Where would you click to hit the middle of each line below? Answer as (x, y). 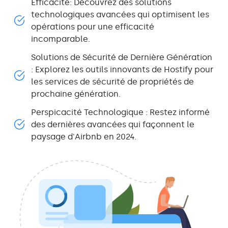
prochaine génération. (76, 94)
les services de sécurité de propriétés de (112, 81)
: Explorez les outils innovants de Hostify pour (122, 69)
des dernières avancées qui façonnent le (113, 124)
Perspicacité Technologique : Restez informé (120, 112)
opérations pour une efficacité (93, 26)
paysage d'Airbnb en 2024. (84, 136)
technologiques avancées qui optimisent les (120, 14)
